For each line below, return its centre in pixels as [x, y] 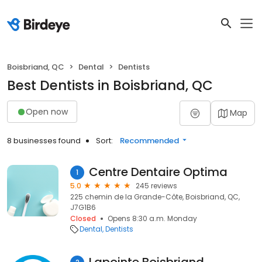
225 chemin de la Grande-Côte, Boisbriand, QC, [155, 197]
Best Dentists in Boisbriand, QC [110, 85]
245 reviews [156, 186]
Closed [83, 218]
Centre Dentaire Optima [158, 172]
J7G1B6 [83, 207]
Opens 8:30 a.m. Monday [152, 218]
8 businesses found [44, 141]
